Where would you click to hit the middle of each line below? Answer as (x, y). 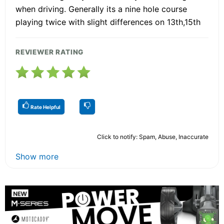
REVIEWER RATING (50, 52)
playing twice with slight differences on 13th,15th (108, 22)
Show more (37, 156)
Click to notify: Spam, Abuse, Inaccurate (153, 136)
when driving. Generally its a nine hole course (101, 9)
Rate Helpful (45, 107)
